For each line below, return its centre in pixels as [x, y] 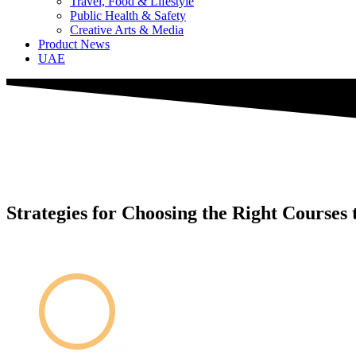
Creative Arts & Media [127, 29]
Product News [74, 44]
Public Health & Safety [128, 15]
